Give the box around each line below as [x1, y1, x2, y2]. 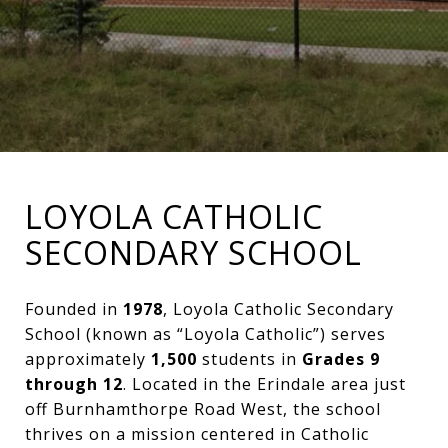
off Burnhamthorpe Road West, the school [25, 398, 381, 420]
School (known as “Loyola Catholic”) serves [25, 323, 386, 345]
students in [197, 348, 302, 370]
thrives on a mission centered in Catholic [25, 423, 369, 445]
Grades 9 [302, 348, 380, 370]
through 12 [25, 373, 123, 395]
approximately [25, 348, 151, 370]
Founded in [25, 298, 123, 320]
